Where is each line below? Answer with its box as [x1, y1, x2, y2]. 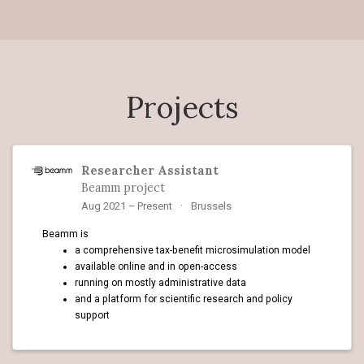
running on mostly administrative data [75, 276, 247, 288]
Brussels [190, 200, 232, 213]
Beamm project [81, 180, 166, 196]
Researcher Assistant [81, 162, 219, 179]
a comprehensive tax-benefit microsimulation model [75, 244, 311, 256]
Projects [125, 88, 239, 127]
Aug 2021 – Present [81, 200, 175, 213]
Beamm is [42, 227, 89, 240]
